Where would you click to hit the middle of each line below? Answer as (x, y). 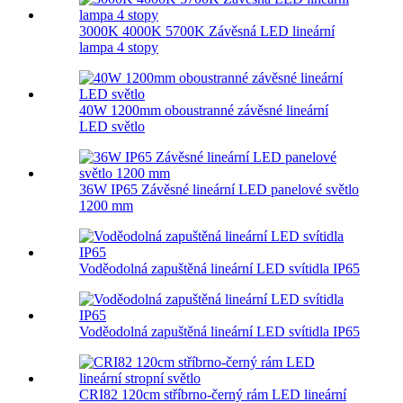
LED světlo (112, 126)
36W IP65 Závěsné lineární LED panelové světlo (219, 189)
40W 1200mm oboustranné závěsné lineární (204, 110)
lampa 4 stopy (119, 47)
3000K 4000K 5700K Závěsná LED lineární (207, 31)
